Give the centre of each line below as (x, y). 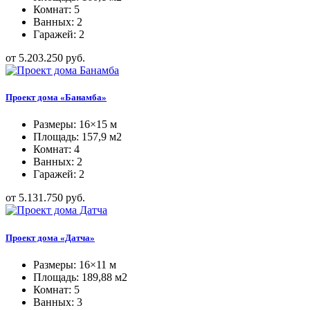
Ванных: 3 (58, 302)
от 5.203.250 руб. (45, 58)
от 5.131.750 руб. (45, 198)
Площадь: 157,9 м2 (77, 137)
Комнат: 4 (56, 149)
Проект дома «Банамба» (56, 98)
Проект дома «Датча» (50, 237)
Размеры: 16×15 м (75, 125)
